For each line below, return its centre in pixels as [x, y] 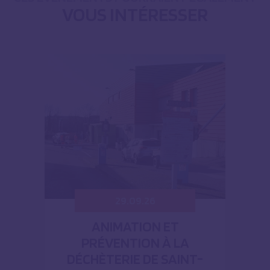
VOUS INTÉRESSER [135, 14]
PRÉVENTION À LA [135, 243]
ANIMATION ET [135, 227]
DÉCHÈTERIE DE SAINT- [135, 259]
